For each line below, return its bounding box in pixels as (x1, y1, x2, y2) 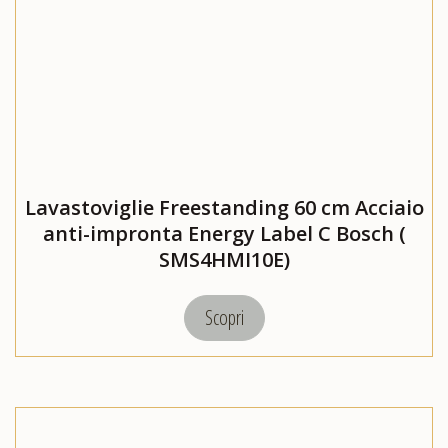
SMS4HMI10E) (158, 246, 290, 274)
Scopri (204, 304, 244, 332)
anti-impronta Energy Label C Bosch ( (42, 220, 406, 248)
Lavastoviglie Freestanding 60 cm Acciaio (24, 194, 424, 222)
